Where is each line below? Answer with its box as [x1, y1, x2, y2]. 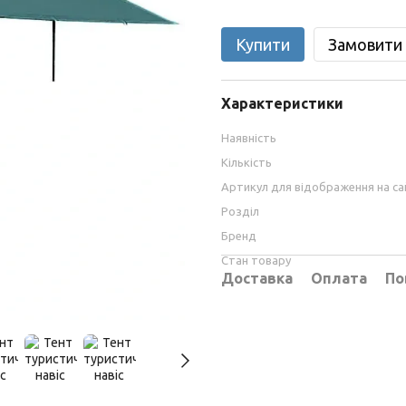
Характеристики [221, 95, 343, 111]
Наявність [221, 131, 276, 144]
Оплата [311, 270, 367, 286]
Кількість [221, 156, 272, 169]
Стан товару [221, 254, 291, 266]
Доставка [221, 270, 293, 286]
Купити [236, 35, 290, 53]
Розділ [221, 205, 259, 217]
